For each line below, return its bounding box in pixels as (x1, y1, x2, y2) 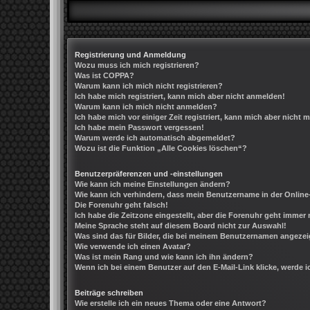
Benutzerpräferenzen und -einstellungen (75, 169, 223, 178)
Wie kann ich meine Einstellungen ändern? (75, 179, 230, 188)
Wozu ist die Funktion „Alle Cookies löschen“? (75, 143, 247, 152)
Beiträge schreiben (75, 288, 143, 297)
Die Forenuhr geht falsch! (75, 200, 168, 209)
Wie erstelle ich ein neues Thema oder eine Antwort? (75, 298, 266, 307)
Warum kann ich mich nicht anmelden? (75, 102, 217, 111)
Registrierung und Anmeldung (75, 50, 186, 59)
